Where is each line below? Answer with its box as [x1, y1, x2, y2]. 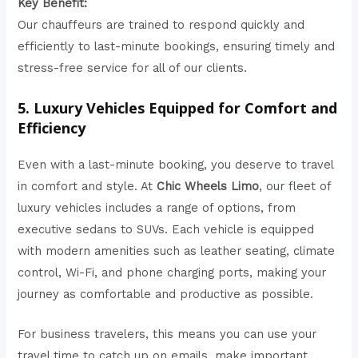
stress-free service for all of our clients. [18, 61, 248, 76]
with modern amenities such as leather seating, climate [18, 243, 336, 258]
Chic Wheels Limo [157, 178, 260, 193]
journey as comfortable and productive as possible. [18, 286, 314, 301]
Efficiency [18, 117, 86, 137]
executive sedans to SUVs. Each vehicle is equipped [18, 221, 315, 237]
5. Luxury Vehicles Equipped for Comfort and [18, 97, 338, 117]
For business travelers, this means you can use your [18, 327, 317, 342]
